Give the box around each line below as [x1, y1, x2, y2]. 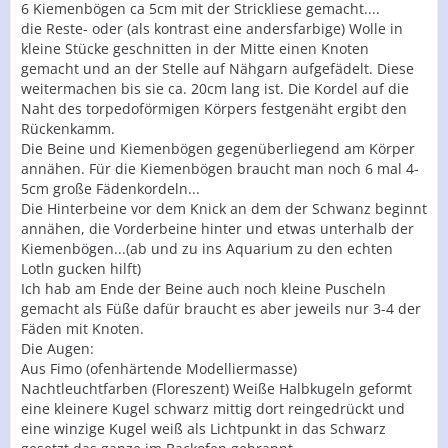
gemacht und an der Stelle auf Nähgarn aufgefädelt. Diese [21, 59, 414, 78]
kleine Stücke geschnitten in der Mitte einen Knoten [21, 39, 369, 58]
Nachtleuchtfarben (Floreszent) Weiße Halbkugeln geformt [21, 379, 412, 398]
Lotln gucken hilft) [21, 259, 141, 278]
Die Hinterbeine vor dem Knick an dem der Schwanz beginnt [21, 199, 427, 218]
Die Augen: [21, 339, 94, 358]
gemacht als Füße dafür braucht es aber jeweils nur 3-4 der [21, 299, 421, 318]
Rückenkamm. [21, 119, 115, 138]
